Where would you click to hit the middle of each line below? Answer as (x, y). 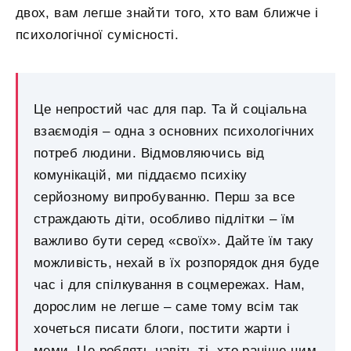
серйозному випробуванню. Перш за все (165, 197)
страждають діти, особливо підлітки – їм (165, 219)
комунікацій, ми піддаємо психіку (141, 175)
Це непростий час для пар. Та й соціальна (170, 109)
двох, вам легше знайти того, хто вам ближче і (167, 13)
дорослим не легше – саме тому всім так (166, 306)
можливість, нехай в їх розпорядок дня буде (176, 262)
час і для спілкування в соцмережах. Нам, (170, 284)
